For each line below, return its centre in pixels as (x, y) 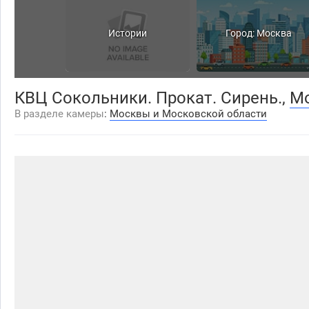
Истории (128, 33)
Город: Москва (259, 33)
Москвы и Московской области (188, 114)
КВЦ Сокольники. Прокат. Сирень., (152, 98)
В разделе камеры (59, 114)
